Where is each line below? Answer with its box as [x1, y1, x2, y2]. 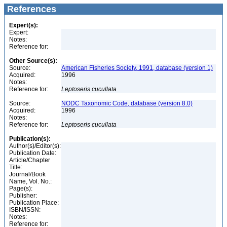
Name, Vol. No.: [9, 178, 52, 185]
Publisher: [9, 192, 37, 199]
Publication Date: [9, 149, 56, 157]
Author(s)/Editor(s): [9, 142, 61, 149]
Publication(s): [9, 135, 51, 142]
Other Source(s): [9, 57, 57, 64]
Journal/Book [9, 171, 46, 178]
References [5, 4, 56, 14]
